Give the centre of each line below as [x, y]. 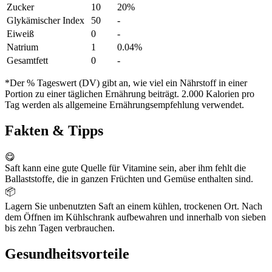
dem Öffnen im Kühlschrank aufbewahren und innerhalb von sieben [135, 217]
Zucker [20, 7]
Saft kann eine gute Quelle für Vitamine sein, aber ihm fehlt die [125, 168]
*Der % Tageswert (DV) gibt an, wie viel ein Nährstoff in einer [126, 83]
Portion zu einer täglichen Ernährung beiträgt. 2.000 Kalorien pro [130, 94]
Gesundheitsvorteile [67, 253]
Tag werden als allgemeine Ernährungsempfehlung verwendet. [124, 105]
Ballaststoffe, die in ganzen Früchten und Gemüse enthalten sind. [129, 178]
